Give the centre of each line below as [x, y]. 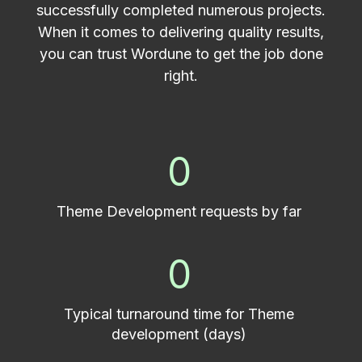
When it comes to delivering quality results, [181, 32]
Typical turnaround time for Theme [179, 314]
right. [181, 75]
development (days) [179, 334]
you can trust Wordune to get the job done [181, 53]
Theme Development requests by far [179, 211]
